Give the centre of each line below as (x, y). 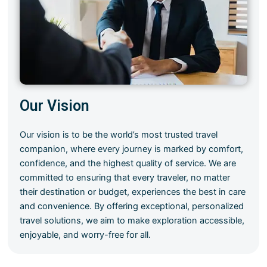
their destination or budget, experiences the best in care (133, 192)
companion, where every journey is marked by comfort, (132, 149)
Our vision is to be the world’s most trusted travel (119, 134)
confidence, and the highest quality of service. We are (128, 163)
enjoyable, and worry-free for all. (86, 235)
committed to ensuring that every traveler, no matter (125, 177)
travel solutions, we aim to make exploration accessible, (132, 220)
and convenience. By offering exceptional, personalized (132, 206)
